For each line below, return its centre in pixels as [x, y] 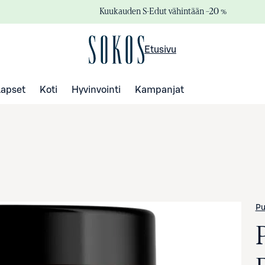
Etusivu [160, 49]
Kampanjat [159, 90]
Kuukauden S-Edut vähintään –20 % [163, 11]
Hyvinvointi [96, 90]
